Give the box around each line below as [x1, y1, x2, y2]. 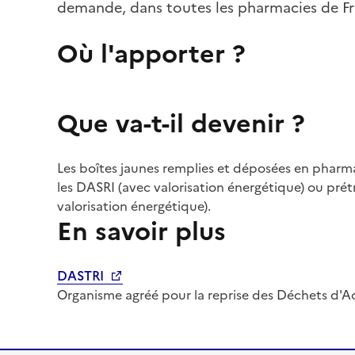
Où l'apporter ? [57, 35, 246, 73]
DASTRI [57, 266, 107, 285]
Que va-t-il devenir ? [57, 105, 305, 143]
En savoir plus [57, 212, 226, 250]
